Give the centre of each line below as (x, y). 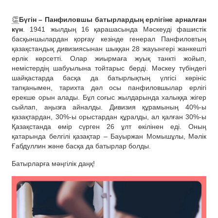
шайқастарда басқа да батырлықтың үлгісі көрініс (109, 78)
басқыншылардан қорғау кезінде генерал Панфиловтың (109, 39)
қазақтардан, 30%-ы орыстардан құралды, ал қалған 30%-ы (109, 117)
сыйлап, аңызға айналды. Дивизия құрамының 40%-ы (109, 107)
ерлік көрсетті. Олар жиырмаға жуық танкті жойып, (109, 59)
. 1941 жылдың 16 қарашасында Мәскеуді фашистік (115, 29)
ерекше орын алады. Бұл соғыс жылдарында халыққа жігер (109, 98)
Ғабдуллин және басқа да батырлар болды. (81, 146)
